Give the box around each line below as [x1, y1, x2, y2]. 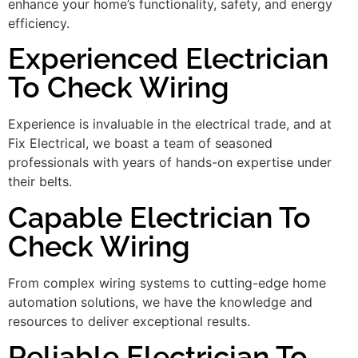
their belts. [8, 173, 72, 190]
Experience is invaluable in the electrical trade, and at [8, 116, 332, 133]
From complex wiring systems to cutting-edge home [8, 274, 326, 291]
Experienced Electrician [8, 42, 328, 76]
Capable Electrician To [8, 200, 311, 234]
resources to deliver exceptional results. [8, 312, 250, 329]
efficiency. [8, 14, 70, 31]
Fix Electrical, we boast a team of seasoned [8, 135, 272, 152]
